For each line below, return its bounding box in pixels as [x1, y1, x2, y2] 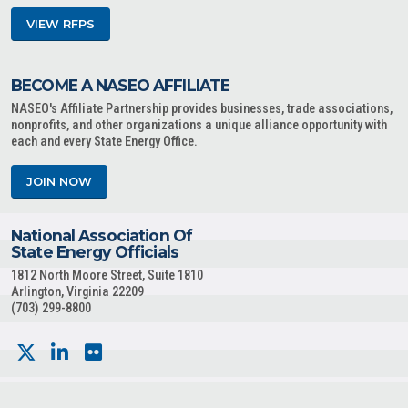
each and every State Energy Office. [11, 134, 198, 150]
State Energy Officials [11, 242, 178, 262]
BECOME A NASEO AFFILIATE [11, 76, 230, 96]
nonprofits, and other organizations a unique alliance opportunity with [11, 117, 387, 134]
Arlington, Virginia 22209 [11, 284, 144, 301]
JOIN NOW [26, 175, 92, 189]
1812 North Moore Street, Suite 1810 [11, 268, 203, 284]
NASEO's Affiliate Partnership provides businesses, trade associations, [11, 101, 393, 117]
